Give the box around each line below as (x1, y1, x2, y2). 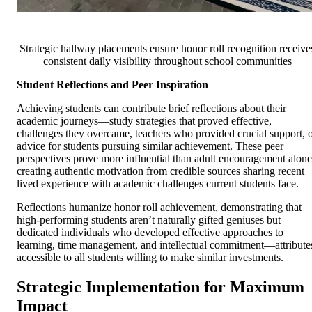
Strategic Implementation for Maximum (17, 277, 304, 296)
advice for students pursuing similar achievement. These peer (17, 139, 283, 152)
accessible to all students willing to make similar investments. (17, 251, 283, 263)
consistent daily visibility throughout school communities (42, 54, 292, 67)
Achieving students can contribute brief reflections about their (17, 102, 286, 114)
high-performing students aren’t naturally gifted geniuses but (17, 213, 281, 226)
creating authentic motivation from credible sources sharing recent (17, 164, 304, 177)
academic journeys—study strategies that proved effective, (17, 114, 272, 127)
